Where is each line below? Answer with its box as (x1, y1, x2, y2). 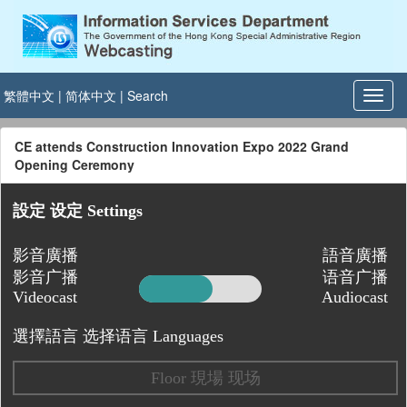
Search (127, 86, 168, 104)
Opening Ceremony (15, 155, 134, 174)
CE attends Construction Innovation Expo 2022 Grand (15, 137, 349, 155)
